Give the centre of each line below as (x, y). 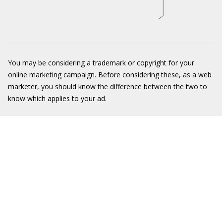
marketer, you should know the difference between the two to (108, 86)
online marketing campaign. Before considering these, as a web (110, 75)
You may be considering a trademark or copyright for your (101, 63)
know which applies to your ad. (57, 98)
